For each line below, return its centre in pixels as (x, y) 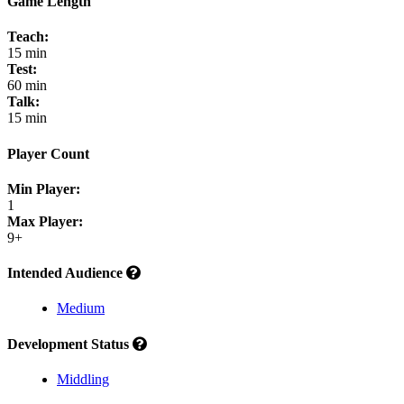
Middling (83, 379)
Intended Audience (67, 273)
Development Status (70, 344)
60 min (27, 86)
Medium (81, 308)
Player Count (48, 153)
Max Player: (45, 221)
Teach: (28, 37)
